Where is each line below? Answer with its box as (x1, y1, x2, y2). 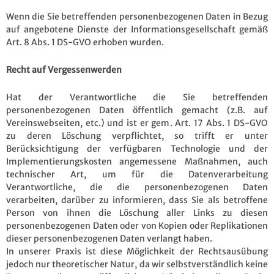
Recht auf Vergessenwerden (6, 64, 122, 75)
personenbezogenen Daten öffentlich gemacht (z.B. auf (6, 104, 268, 116)
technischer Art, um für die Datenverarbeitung (6, 168, 268, 180)
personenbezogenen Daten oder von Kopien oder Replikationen (6, 220, 268, 231)
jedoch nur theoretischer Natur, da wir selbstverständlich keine (6, 258, 268, 270)
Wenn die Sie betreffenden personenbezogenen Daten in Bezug (6, 10, 268, 22)
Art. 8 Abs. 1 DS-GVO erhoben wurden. (6, 36, 164, 48)
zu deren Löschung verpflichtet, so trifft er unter (6, 130, 268, 141)
